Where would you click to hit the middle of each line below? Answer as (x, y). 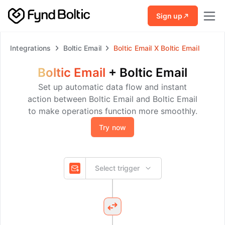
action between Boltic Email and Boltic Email (113, 99)
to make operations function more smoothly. (113, 111)
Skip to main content (47, 10)
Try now (113, 127)
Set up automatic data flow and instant (113, 87)
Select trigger (117, 168)
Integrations (31, 48)
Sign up (169, 16)
